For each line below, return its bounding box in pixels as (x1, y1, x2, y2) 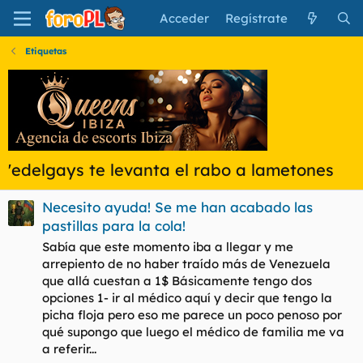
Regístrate (225, 11, 288, 26)
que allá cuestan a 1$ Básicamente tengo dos (42, 273, 312, 289)
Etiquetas (24, 45, 66, 57)
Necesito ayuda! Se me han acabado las (42, 199, 313, 216)
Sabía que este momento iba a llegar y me (42, 239, 293, 255)
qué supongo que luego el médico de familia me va (42, 324, 344, 340)
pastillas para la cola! (42, 217, 186, 235)
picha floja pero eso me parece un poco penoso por (42, 307, 342, 323)
